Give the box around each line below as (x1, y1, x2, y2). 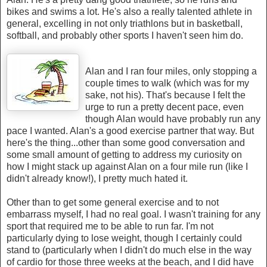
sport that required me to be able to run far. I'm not (7, 221, 213, 232)
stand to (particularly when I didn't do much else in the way (7, 245, 252, 256)
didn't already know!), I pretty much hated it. (7, 173, 188, 184)
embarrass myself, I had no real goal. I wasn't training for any (7, 209, 260, 220)
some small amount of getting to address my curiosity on (7, 150, 242, 160)
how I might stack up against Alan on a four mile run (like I (7, 162, 248, 172)
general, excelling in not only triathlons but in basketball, (7, 18, 243, 29)
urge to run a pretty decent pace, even (85, 102, 244, 113)
